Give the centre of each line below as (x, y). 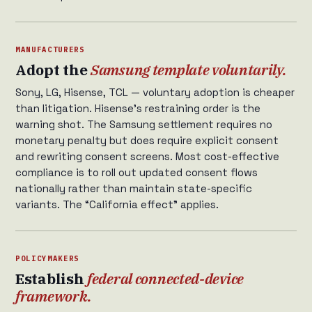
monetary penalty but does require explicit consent (147, 141)
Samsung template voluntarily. (189, 70)
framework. (54, 296)
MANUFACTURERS (50, 50)
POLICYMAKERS (48, 259)
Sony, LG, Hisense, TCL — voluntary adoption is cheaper (155, 93)
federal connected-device (166, 279)
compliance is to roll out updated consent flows (136, 173)
